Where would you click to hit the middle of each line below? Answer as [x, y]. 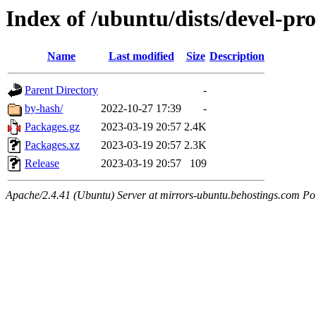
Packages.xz [52, 145]
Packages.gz [52, 127]
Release [42, 164]
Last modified [141, 56]
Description [237, 56]
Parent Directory [61, 90]
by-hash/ [44, 109]
